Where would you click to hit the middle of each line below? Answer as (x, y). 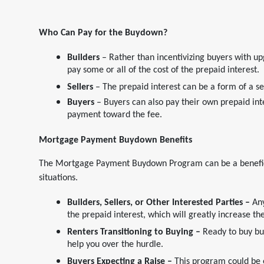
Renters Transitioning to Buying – (135, 232)
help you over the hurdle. (115, 246)
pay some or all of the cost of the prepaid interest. (163, 72)
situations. (58, 178)
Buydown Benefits (154, 140)
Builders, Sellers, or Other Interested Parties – (160, 203)
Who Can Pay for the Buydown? (103, 33)
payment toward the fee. (115, 117)
